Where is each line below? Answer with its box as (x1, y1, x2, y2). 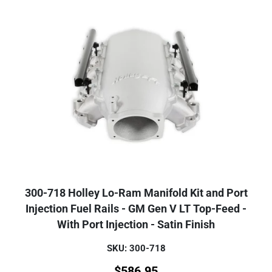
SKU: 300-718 (106, 243, 166, 254)
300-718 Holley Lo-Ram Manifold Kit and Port (24, 187, 248, 200)
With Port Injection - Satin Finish (57, 219, 215, 231)
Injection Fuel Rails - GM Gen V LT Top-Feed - (25, 203, 246, 216)
